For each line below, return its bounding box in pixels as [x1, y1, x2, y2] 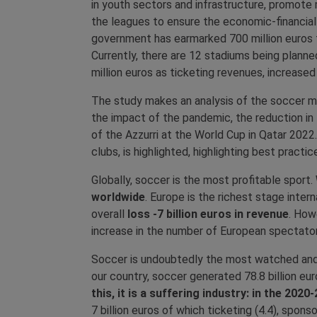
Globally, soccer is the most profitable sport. [91, 173, 316, 188]
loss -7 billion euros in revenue [125, 207, 289, 221]
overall [91, 207, 125, 221]
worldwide [91, 190, 145, 204]
